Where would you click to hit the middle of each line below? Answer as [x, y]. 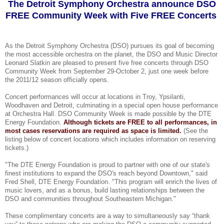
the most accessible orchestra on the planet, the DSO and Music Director [111, 54]
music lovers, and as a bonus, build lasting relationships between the [105, 190]
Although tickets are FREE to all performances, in [140, 122]
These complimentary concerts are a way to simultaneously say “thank [107, 215]
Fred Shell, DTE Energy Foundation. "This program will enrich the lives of [111, 181]
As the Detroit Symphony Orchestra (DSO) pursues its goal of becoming [109, 45]
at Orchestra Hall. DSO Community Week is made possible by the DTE [108, 113]
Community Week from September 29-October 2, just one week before [107, 71]
